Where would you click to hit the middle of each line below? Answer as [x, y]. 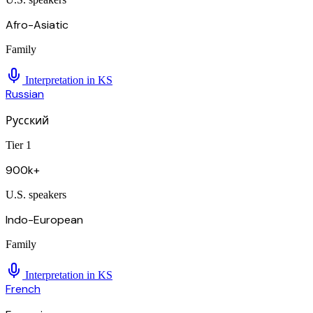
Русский [27, 121]
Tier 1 [19, 145]
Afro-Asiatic [37, 25]
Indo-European [44, 220]
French [23, 289]
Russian [25, 94]
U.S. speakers [36, 195]
